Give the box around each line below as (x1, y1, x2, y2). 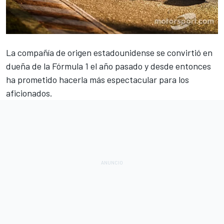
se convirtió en (154, 47, 212, 58)
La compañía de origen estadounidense (6, 47, 154, 58)
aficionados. (6, 87, 52, 99)
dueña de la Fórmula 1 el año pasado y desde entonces (6, 60, 211, 72)
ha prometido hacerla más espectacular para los (6, 74, 189, 85)
